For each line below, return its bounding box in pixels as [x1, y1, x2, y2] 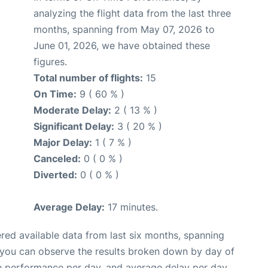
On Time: [33, 87, 77, 100]
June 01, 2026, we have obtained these [33, 39, 210, 51]
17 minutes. [105, 200, 158, 213]
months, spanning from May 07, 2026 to [33, 23, 215, 35]
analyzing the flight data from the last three [33, 7, 231, 19]
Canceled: [33, 152, 81, 165]
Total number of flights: [33, 71, 143, 84]
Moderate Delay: [33, 103, 111, 116]
